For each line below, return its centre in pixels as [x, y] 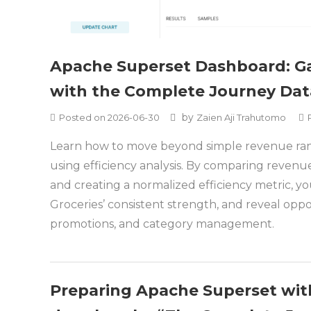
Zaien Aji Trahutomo [241, 117]
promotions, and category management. [162, 224]
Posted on [83, 117]
